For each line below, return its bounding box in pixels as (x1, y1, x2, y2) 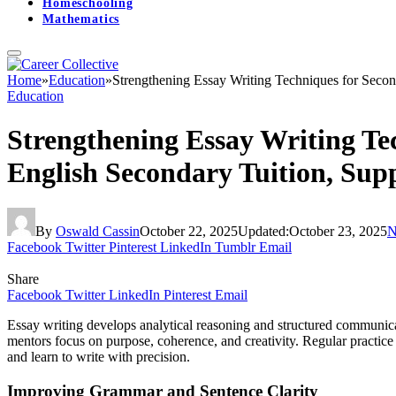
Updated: (238, 224, 289, 240)
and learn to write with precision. (7, 349, 190, 365)
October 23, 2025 (289, 224, 387, 240)
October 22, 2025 (140, 224, 238, 240)
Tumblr (215, 240, 255, 255)
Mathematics (42, 12, 120, 27)
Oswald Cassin (56, 224, 140, 240)
